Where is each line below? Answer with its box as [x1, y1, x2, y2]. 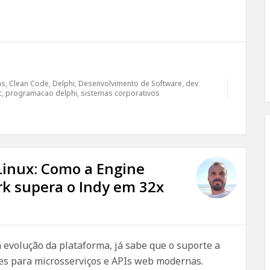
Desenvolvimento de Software [78, 78, 182, 89]
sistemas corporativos [81, 88, 160, 98]
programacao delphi [5, 88, 77, 98]
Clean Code [9, 78, 49, 89]
